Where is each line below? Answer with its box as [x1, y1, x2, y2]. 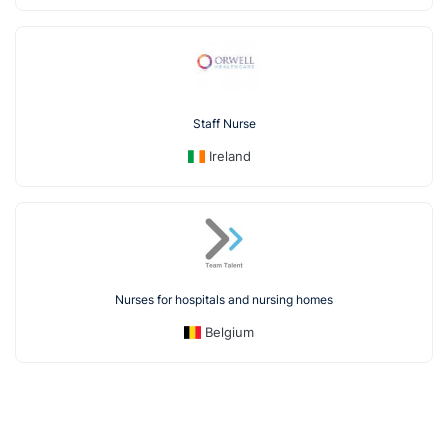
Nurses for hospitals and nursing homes [115, 291, 333, 307]
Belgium [205, 323, 255, 340]
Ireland [208, 147, 251, 164]
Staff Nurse [192, 115, 256, 131]
